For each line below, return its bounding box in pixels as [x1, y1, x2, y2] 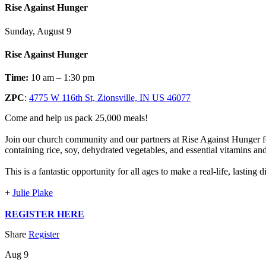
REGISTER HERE [5, 209, 84, 220]
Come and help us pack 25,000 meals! [5, 113, 148, 123]
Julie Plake [12, 188, 53, 198]
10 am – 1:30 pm [28, 72, 94, 83]
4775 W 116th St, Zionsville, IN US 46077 [29, 93, 191, 103]
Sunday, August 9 [5, 26, 71, 36]
